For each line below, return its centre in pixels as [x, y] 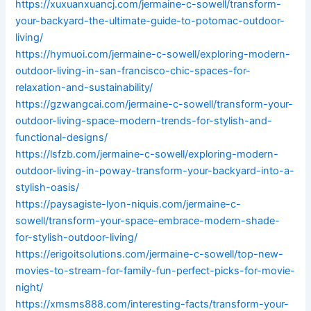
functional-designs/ [62, 138]
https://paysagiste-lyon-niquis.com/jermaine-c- [128, 204]
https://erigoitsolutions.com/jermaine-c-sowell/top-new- [150, 254]
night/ [30, 288]
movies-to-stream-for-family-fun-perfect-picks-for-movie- [155, 271]
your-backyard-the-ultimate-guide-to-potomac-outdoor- [150, 21]
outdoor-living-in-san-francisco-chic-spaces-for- [133, 71]
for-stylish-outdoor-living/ [77, 238]
